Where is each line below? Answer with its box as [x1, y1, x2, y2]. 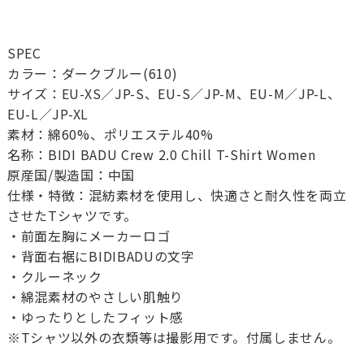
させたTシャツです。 [6, 206, 137, 226]
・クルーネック [6, 266, 102, 287]
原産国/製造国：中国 [6, 165, 135, 185]
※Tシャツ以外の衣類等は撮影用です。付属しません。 [6, 327, 341, 348]
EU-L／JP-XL [6, 104, 89, 124]
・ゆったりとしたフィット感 [6, 307, 184, 327]
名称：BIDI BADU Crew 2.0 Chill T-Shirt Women [6, 145, 316, 165]
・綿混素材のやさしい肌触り [6, 287, 184, 307]
